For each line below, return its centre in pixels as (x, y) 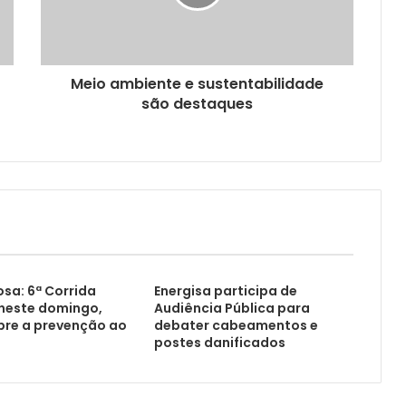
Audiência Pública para (232, 309)
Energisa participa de (225, 291)
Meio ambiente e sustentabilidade (197, 84)
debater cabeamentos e (236, 326)
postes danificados (219, 343)
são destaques (197, 104)
